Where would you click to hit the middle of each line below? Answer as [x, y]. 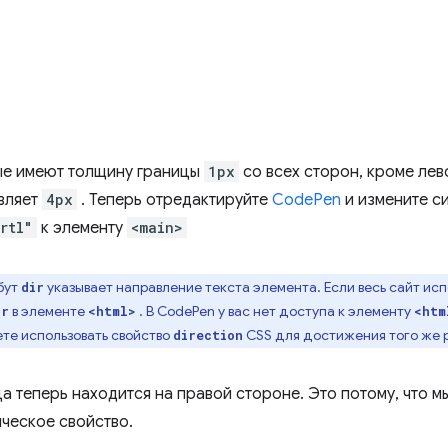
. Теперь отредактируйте [174, 200]
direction [208, 335]
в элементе [48, 311]
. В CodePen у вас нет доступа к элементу [275, 311]
